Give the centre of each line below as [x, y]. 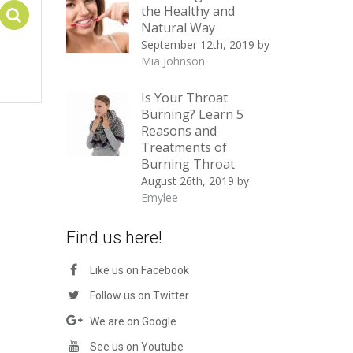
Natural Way [178, 28]
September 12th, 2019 [197, 45]
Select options [85, 15]
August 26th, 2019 [187, 181]
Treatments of [184, 147]
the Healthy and [188, 11]
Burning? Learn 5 [192, 114]
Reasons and [178, 131]
